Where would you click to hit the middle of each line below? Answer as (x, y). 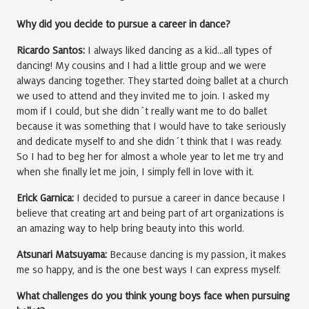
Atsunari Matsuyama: (62, 254)
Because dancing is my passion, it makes (197, 254)
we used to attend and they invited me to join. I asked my (143, 96)
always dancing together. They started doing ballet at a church (152, 80)
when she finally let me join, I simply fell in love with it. (135, 171)
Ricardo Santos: (51, 50)
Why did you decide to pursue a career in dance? (123, 24)
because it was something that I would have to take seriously (151, 126)
